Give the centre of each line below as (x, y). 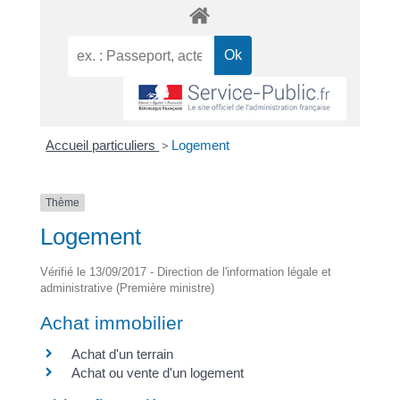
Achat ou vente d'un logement (157, 373)
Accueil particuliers (103, 145)
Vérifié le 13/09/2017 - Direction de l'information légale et (185, 272)
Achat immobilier (111, 323)
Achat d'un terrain (122, 354)
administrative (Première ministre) (127, 288)
